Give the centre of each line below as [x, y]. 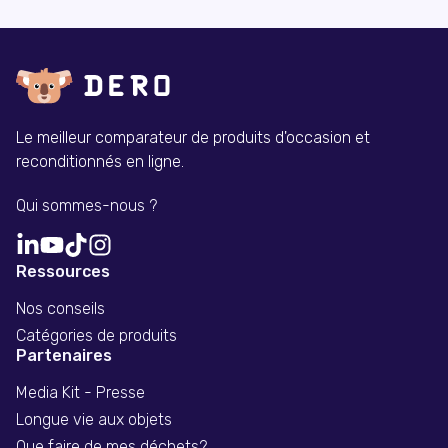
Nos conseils [60, 308]
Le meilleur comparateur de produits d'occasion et [193, 137]
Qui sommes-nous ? [86, 205]
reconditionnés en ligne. [100, 161]
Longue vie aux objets [94, 419]
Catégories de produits [96, 335]
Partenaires [64, 355]
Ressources [63, 271]
